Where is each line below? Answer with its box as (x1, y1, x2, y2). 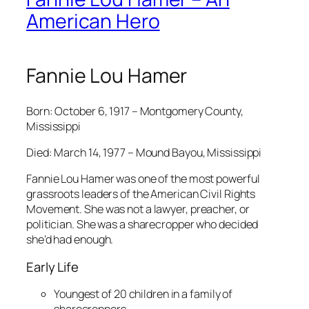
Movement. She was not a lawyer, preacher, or (26, 201, 250, 217)
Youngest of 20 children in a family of (54, 286, 233, 302)
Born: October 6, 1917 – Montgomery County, (26, 103, 243, 119)
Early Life (26, 257, 79, 276)
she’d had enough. (26, 232, 114, 248)
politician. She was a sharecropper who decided (26, 217, 259, 232)
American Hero (26, 7, 160, 34)
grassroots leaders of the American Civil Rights (26, 186, 256, 202)
